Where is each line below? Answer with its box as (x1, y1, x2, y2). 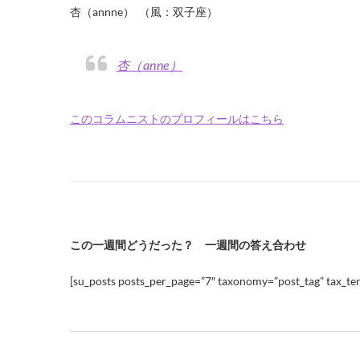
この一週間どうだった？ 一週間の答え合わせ (70, 238, 306, 252)
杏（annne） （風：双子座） (70, 5, 218, 18)
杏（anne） (142, 57, 182, 72)
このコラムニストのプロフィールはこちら (81, 112, 284, 125)
